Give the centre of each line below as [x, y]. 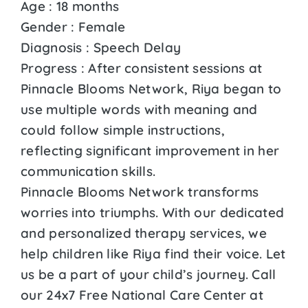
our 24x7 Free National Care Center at [142, 295]
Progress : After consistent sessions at [142, 68]
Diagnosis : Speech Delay [101, 47]
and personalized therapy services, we [144, 233]
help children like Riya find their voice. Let [153, 253]
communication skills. [88, 171]
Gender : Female [73, 26]
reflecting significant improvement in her [150, 150]
